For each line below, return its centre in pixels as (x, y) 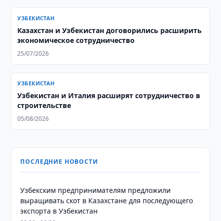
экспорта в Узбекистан (59, 211)
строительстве (44, 105)
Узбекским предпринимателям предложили (96, 190)
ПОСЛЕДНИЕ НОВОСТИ (59, 162)
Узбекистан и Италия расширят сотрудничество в (109, 95)
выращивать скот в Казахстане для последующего (107, 201)
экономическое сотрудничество (76, 40)
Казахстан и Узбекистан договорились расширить (110, 30)
